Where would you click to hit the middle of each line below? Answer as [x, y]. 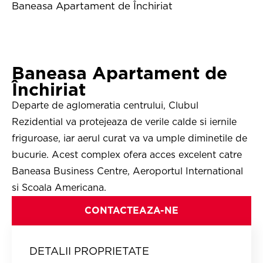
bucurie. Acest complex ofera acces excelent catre [127, 155]
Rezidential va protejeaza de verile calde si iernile [124, 122]
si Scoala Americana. [59, 188]
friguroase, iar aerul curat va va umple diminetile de [129, 138]
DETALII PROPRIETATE [89, 251]
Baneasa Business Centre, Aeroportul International [127, 171]
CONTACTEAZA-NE [131, 210]
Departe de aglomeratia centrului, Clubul [105, 105]
